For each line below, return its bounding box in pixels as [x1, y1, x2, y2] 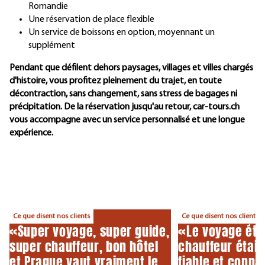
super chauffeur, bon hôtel [9, 236, 159, 256]
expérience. [9, 128, 53, 138]
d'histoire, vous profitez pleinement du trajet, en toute [9, 76, 222, 86]
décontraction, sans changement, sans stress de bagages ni [9, 89, 237, 99]
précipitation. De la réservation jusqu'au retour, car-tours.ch [9, 102, 240, 112]
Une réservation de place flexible [28, 14, 154, 24]
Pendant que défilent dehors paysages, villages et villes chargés [9, 63, 253, 73]
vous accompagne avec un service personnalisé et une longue [9, 115, 245, 125]
